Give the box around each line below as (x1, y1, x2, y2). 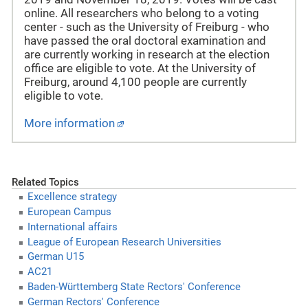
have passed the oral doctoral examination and (24, 34, 266, 48)
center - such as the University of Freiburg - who (24, 21, 269, 34)
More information (24, 117, 115, 131)
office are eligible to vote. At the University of (24, 62, 256, 76)
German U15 (27, 250, 84, 263)
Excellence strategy (27, 190, 117, 203)
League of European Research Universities (27, 235, 221, 248)
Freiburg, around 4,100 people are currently (24, 76, 247, 89)
